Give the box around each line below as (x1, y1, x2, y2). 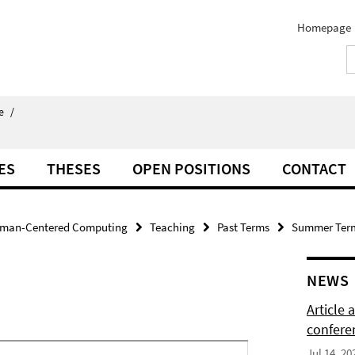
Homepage (297, 20, 351, 35)
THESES (47, 158, 101, 178)
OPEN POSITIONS (132, 158, 250, 178)
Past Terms (217, 219, 269, 235)
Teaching (150, 219, 195, 235)
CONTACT (282, 158, 346, 178)
